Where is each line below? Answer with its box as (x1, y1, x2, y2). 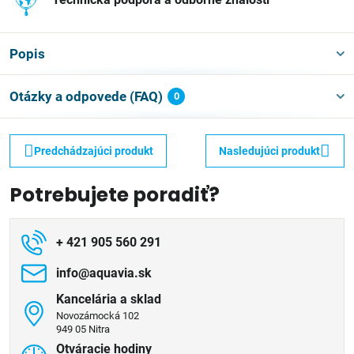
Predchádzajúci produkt (33, 144, 153, 157)
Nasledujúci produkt (219, 144, 321, 157)
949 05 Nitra (56, 323, 110, 335)
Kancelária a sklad (56, 292, 161, 307)
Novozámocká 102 (56, 310, 139, 322)
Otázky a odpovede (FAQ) (9, 88, 163, 104)
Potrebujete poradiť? (9, 181, 220, 209)
